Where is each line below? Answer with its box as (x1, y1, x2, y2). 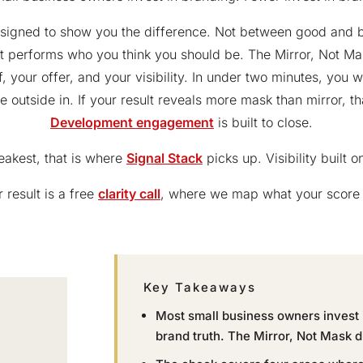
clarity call (98, 185, 160, 202)
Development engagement (50, 113, 214, 130)
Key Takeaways (143, 280, 257, 296)
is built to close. (214, 113, 313, 130)
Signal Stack (126, 149, 203, 166)
